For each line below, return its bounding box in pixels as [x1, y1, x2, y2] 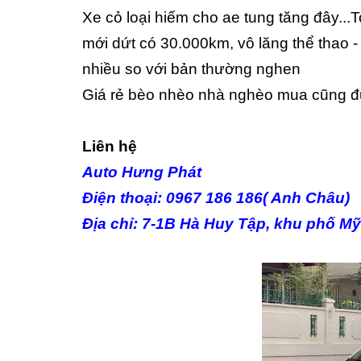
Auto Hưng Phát [82, 164, 201, 180]
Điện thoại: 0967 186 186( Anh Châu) [82, 189, 350, 206]
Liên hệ [82, 138, 137, 155]
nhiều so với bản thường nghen [82, 60, 301, 77]
